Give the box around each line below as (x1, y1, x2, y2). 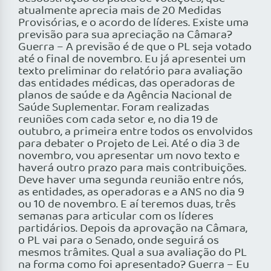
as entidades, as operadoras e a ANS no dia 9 (18, 183, 244, 202)
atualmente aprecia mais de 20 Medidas (18, 2, 221, 21)
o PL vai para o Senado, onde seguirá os (18, 232, 219, 250)
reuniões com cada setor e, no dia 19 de (18, 111, 218, 129)
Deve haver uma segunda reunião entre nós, (18, 171, 243, 190)
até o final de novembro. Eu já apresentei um (18, 50, 246, 69)
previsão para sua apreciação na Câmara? (18, 26, 232, 45)
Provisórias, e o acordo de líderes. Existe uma (18, 14, 249, 33)
